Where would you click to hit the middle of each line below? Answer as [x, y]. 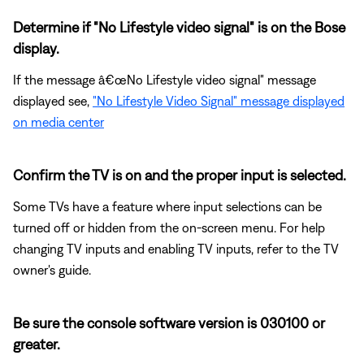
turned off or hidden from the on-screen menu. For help [169, 227]
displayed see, [53, 100]
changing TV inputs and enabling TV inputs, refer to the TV [176, 248]
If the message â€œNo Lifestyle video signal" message [165, 79]
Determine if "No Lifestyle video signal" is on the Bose [179, 27]
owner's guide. [52, 269]
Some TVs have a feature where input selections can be [167, 206]
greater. [37, 344]
